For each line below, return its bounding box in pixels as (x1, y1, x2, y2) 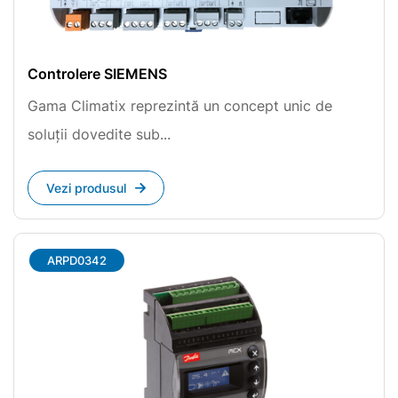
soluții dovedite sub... (28, 125, 171, 143)
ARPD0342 (47, 253, 107, 267)
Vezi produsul (46, 180, 126, 195)
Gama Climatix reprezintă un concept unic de (28, 97, 332, 115)
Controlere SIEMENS (28, 65, 167, 83)
